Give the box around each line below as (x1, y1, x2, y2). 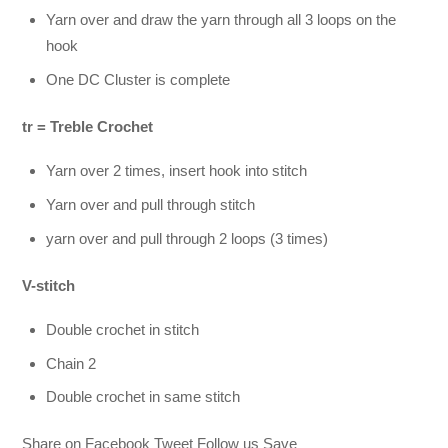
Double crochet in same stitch (46, 388, 241, 406)
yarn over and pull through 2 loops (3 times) (46, 229, 329, 247)
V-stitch (22, 276, 76, 294)
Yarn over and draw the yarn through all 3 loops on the (46, 11, 397, 29)
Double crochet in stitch (46, 321, 200, 339)
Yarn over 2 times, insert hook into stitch (46, 162, 308, 180)
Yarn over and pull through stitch (46, 195, 256, 213)
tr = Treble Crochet (22, 118, 154, 136)
